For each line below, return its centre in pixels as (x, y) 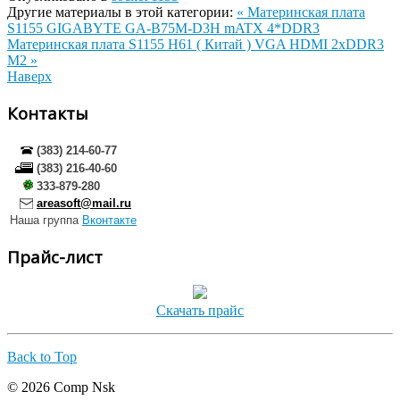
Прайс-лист (55, 257)
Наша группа (46, 220)
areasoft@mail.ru (84, 203)
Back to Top (42, 357)
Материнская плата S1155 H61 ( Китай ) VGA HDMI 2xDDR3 (196, 45)
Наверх (29, 77)
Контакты (48, 113)
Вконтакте (109, 220)
